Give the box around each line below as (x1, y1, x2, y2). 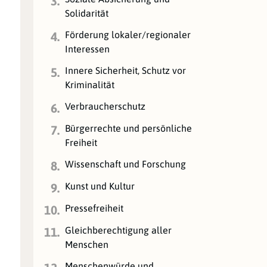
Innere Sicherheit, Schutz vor (65, 64, 187, 76)
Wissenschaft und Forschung (65, 158, 187, 169)
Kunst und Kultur (65, 180, 135, 191)
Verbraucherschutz (65, 100, 146, 111)
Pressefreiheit (65, 202, 124, 213)
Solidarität (65, 7, 109, 18)
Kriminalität (65, 79, 115, 90)
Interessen (65, 43, 110, 54)
